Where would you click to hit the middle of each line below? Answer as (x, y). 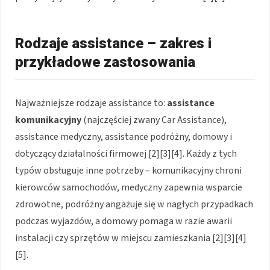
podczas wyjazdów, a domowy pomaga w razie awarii (124, 221)
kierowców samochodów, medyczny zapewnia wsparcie (129, 187)
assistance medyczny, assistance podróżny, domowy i (124, 137)
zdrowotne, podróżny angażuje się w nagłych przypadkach (134, 204)
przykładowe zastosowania (105, 62)
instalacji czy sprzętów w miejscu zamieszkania (114, 238)
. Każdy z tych (210, 153)
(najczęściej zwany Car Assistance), (154, 120)
